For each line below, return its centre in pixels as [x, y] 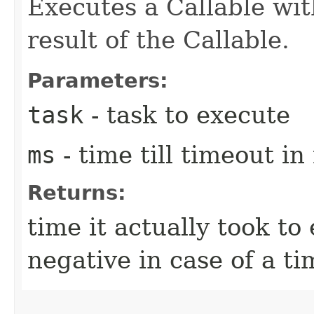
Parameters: [98, 80]
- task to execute [187, 115]
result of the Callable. [158, 40]
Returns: [77, 192]
